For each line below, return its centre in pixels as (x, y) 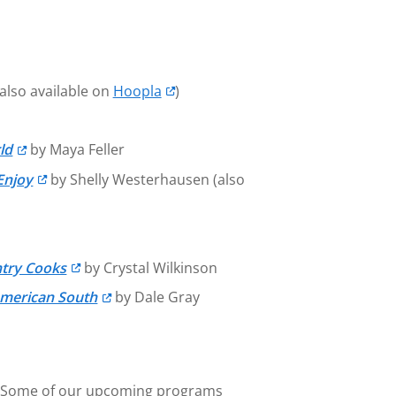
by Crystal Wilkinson (148, 267)
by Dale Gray (155, 297)
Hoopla (137, 91)
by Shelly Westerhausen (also (145, 179)
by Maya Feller (75, 150)
